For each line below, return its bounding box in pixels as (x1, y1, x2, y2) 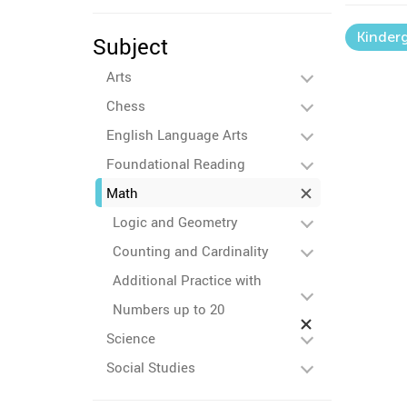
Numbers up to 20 (113, 300, 224, 318)
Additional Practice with (113, 271, 262, 289)
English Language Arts (106, 125, 248, 144)
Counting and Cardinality (113, 242, 269, 260)
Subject (93, 32, 168, 61)
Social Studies (106, 358, 195, 376)
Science (106, 329, 155, 347)
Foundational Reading (106, 154, 245, 173)
